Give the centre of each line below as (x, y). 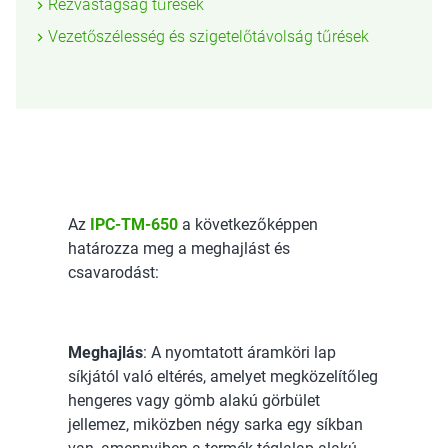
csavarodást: (113, 272)
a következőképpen (248, 224)
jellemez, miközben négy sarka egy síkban (215, 424)
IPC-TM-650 (134, 224)
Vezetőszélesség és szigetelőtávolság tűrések (208, 36)
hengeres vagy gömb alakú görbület (194, 400)
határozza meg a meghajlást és (179, 248)
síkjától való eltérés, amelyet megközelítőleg (223, 376)
